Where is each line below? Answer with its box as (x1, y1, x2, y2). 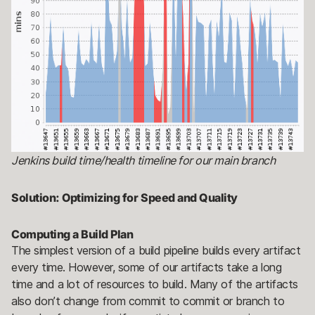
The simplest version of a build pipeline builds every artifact (11, 243, 301, 257)
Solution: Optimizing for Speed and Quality (11, 190, 238, 205)
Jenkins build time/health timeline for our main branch (11, 153, 276, 167)
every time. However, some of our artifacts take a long (11, 259, 282, 274)
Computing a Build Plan (11, 226, 134, 241)
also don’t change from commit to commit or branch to (11, 293, 285, 308)
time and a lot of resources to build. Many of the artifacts (11, 276, 298, 291)
